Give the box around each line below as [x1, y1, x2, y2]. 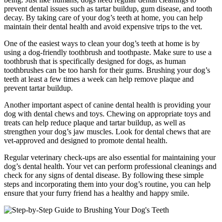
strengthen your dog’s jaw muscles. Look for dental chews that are [4, 127, 211, 136]
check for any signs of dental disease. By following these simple [4, 171, 204, 180]
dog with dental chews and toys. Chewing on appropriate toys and [4, 110, 211, 118]
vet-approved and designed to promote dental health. [4, 136, 167, 145]
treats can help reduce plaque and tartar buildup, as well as [4, 118, 185, 127]
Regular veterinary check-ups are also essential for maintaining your [4, 153, 216, 162]
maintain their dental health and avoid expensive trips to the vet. [4, 22, 202, 31]
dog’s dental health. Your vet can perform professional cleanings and [4, 162, 217, 171]
